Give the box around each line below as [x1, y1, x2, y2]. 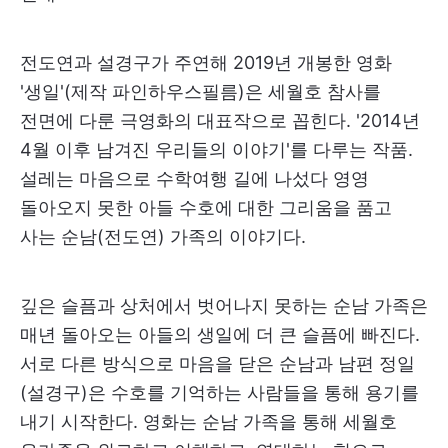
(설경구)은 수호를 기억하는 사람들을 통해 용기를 [20, 381, 419, 403]
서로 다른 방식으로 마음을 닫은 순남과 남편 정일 [20, 352, 415, 374]
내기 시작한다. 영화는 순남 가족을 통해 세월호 [20, 410, 397, 432]
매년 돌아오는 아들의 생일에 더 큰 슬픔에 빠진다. [20, 323, 420, 345]
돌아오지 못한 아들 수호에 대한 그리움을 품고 [20, 196, 392, 218]
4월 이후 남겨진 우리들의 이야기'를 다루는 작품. [20, 138, 413, 160]
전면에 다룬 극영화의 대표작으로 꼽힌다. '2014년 [20, 109, 420, 131]
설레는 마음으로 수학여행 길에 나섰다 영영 [20, 167, 369, 189]
